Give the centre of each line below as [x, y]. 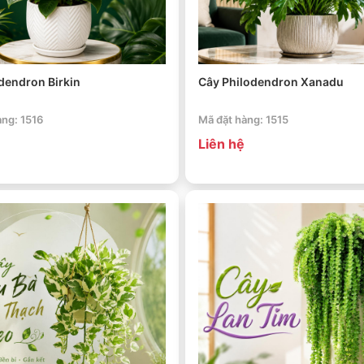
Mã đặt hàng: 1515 [243, 119]
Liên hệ [221, 143]
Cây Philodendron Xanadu [271, 81]
